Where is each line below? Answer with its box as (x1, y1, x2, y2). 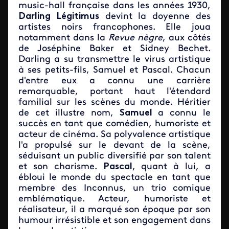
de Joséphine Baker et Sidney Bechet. (18, 44, 211, 54)
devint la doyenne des (99, 12, 211, 21)
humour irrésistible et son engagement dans (18, 216, 211, 225)
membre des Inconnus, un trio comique (18, 184, 211, 193)
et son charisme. (18, 162, 103, 172)
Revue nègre (108, 33, 163, 43)
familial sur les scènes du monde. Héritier (18, 98, 211, 107)
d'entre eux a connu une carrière (18, 76, 211, 86)
